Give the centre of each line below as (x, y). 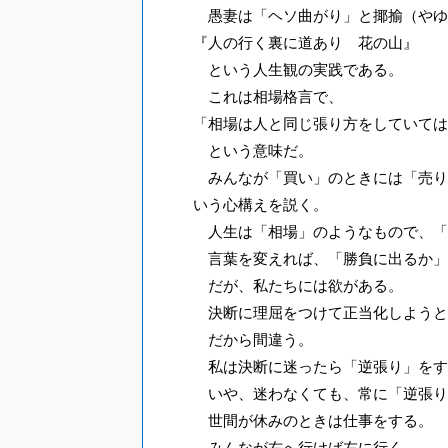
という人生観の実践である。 (298, 69)
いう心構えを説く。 (260, 204)
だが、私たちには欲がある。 (298, 285)
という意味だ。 (253, 150)
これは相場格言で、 (268, 96)
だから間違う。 (253, 339)
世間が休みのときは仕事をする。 (313, 420)
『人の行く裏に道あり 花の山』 (305, 42)
